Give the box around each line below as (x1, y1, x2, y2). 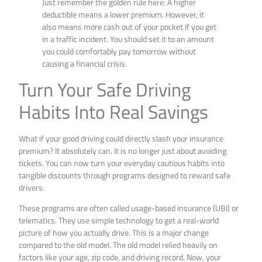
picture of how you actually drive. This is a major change (19, 226, 209, 239)
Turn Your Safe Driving (19, 75, 191, 104)
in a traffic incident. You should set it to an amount (42, 33, 215, 46)
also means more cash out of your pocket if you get (42, 20, 217, 33)
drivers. (19, 181, 45, 194)
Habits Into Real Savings (19, 97, 209, 126)
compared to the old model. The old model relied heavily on (19, 239, 218, 251)
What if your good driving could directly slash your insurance (19, 132, 224, 144)
